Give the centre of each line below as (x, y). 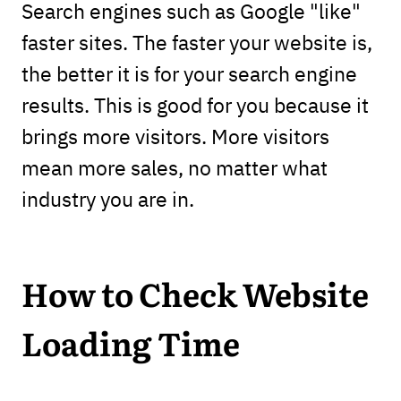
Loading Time (130, 346)
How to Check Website (195, 297)
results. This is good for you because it (195, 104)
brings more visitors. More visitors (175, 135)
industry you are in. (107, 198)
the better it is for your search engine (189, 73)
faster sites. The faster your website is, (196, 41)
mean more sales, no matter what (174, 166)
